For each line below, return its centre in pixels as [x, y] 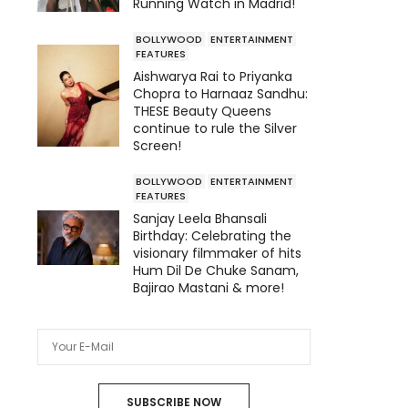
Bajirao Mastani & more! [209, 287]
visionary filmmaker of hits [217, 253]
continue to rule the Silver [215, 128]
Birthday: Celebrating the [212, 235]
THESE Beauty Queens [202, 111]
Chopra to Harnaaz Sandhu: [220, 93]
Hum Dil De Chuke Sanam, [216, 270]
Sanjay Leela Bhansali [200, 218]
